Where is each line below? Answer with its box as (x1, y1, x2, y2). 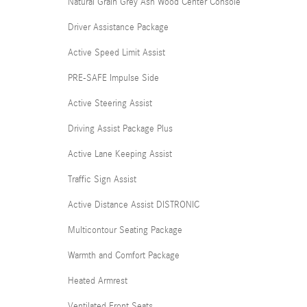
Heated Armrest (68, 275, 127, 286)
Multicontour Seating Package (68, 224, 182, 236)
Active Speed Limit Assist (68, 47, 165, 58)
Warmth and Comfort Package (68, 249, 180, 261)
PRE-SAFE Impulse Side (68, 72, 159, 84)
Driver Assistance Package (68, 21, 169, 33)
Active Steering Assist (68, 97, 152, 109)
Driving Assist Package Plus (68, 123, 173, 134)
